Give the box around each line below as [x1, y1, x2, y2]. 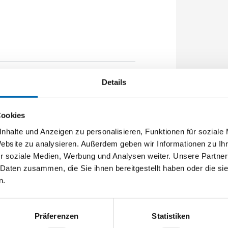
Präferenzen [34, 211, 79, 220]
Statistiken [152, 211, 190, 220]
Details [101, 77, 127, 87]
